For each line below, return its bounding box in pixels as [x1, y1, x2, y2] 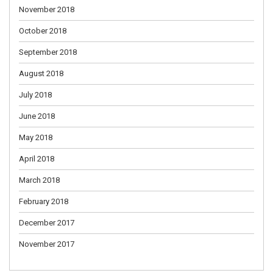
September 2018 [19, 47, 77, 57]
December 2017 [19, 218, 74, 227]
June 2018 [19, 111, 55, 121]
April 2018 [19, 154, 54, 163]
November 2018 [19, 4, 74, 14]
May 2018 [19, 132, 52, 142]
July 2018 [19, 90, 52, 99]
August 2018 [19, 68, 63, 78]
